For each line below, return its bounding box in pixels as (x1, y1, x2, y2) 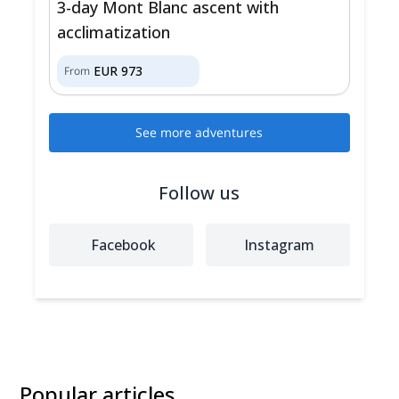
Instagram (244, 235, 315, 256)
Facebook (90, 235, 156, 256)
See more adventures (135, 124, 264, 142)
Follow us (159, 181, 240, 206)
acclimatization (57, 21, 171, 44)
